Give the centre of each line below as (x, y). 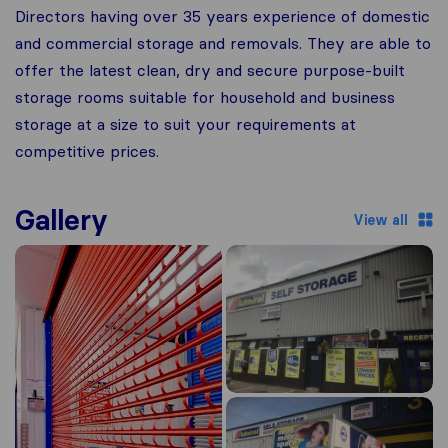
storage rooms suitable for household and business (205, 97)
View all (380, 219)
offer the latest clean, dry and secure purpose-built (210, 70)
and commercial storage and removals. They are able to (223, 43)
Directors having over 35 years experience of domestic (222, 16)
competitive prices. (87, 151)
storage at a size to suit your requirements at (185, 124)
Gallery (61, 220)
